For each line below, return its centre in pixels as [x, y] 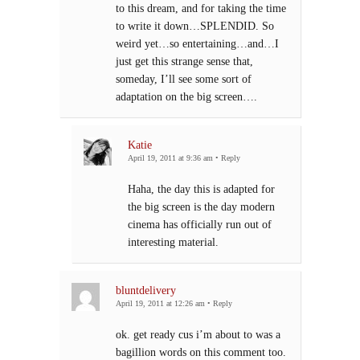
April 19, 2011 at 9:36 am [170, 158]
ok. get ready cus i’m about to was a [198, 335]
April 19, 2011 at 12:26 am [160, 304]
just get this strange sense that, [184, 61]
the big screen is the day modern [201, 207]
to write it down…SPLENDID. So [195, 26]
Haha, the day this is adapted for [201, 189]
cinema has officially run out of [200, 225]
